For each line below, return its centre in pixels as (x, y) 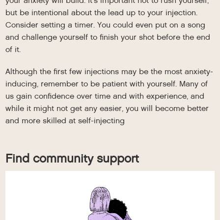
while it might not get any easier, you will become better (107, 109)
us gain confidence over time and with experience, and (105, 96)
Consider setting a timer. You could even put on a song (106, 25)
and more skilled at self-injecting (65, 121)
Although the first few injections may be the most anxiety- (110, 72)
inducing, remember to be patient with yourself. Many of (107, 84)
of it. (13, 50)
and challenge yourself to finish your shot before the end (108, 37)
